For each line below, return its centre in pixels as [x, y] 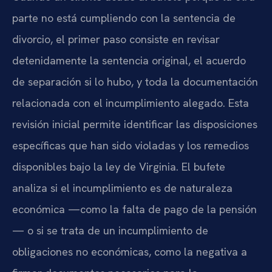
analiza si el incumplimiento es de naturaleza [122, 188]
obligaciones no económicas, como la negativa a [130, 251]
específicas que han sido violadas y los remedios [131, 145]
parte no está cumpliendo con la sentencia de [124, 18]
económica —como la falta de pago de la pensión [134, 209]
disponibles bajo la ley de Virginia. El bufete [119, 166]
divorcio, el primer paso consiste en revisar [116, 39]
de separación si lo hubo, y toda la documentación [135, 81]
